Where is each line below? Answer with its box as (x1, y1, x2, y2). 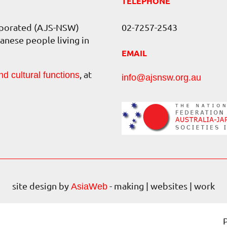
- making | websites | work (107, 180, 215, 191)
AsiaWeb (71, 181, 107, 192)
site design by (12, 180, 71, 191)
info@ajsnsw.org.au (122, 72, 201, 83)
